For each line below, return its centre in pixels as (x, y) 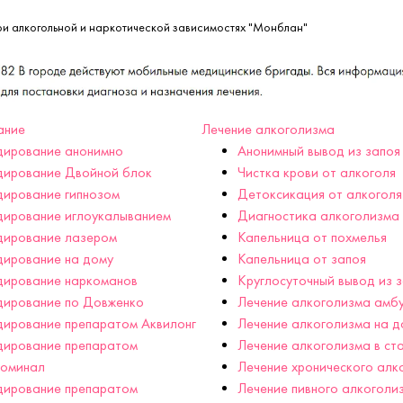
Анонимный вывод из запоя (319, 150)
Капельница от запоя (302, 258)
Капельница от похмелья (312, 237)
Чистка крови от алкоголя (317, 172)
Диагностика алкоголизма (318, 215)
